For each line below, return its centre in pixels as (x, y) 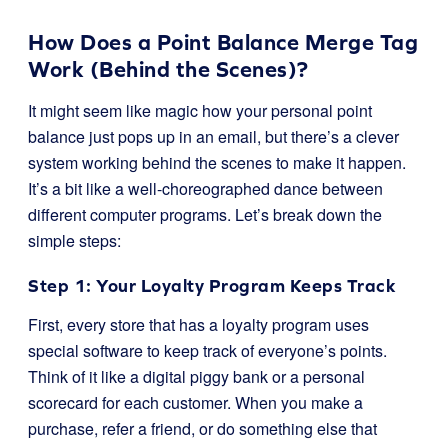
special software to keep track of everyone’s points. (207, 350)
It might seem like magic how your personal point (200, 110)
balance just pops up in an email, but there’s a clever (213, 136)
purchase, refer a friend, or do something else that (202, 428)
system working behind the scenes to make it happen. (217, 162)
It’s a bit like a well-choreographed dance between (205, 188)
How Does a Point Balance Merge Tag (223, 42)
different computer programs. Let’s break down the (205, 214)
